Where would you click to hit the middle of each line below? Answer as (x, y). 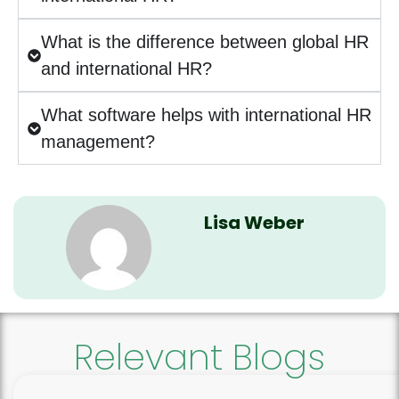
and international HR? (126, 69)
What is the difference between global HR (205, 42)
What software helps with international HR (206, 115)
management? (98, 142)
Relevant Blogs (199, 357)
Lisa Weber (254, 223)
